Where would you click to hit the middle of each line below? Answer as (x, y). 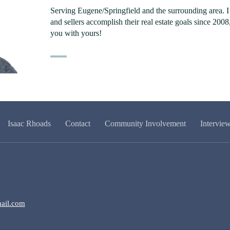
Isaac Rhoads (29, 123)
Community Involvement (145, 123)
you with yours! (76, 33)
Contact (78, 123)
